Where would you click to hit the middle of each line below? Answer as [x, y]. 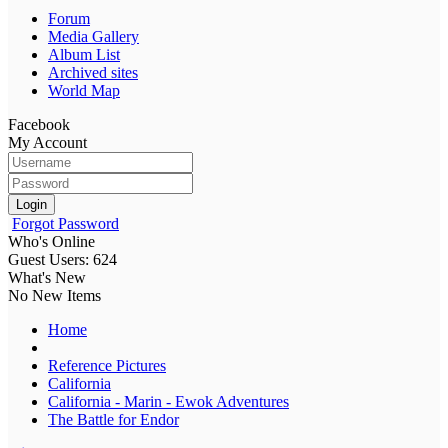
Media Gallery [93, 36]
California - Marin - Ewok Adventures [168, 401]
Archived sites [93, 72]
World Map [84, 90]
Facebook [39, 124]
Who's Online [51, 241]
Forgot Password [65, 223]
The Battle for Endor [113, 419]
